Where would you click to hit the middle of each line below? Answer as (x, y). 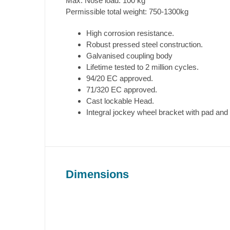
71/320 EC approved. (122, 89)
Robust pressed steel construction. (145, 44)
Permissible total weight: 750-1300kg (127, 11)
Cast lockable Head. (120, 101)
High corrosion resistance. (130, 33)
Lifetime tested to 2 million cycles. (142, 67)
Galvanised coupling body (129, 55)
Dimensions (97, 174)
